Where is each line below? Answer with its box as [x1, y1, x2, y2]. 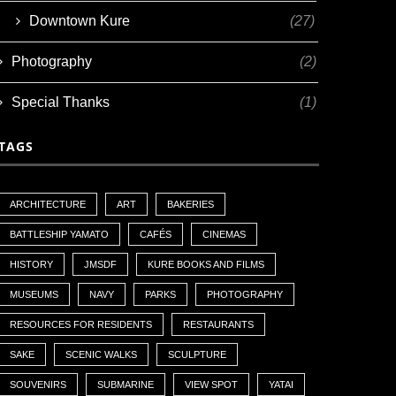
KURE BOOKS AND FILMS [148, 258, 265, 270]
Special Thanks [11, 94, 110, 110]
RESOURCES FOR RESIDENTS [10, 318, 153, 330]
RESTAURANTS [183, 318, 255, 330]
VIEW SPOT [185, 378, 239, 390]
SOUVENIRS [10, 378, 67, 390]
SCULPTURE [168, 348, 227, 360]
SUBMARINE [97, 378, 155, 390]
